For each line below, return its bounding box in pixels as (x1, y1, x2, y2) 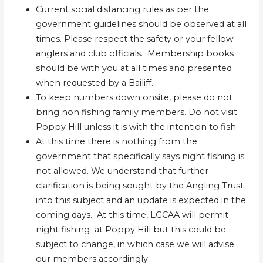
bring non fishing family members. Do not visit (35, 106, 237, 117)
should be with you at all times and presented (35, 62, 232, 73)
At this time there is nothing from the (35, 136, 197, 147)
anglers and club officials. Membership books (35, 48, 234, 59)
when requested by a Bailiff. (35, 77, 153, 88)
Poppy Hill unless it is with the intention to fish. (35, 121, 238, 132)
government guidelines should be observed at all (35, 18, 247, 29)
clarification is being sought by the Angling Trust (35, 180, 244, 191)
